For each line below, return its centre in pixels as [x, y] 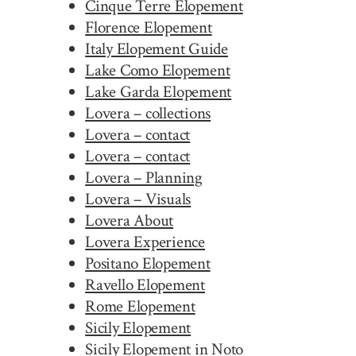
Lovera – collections [148, 113]
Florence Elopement [149, 27]
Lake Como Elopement [158, 70]
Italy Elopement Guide [157, 48]
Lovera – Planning [144, 177]
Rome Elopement [140, 306]
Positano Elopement [148, 263]
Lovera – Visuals [138, 199]
